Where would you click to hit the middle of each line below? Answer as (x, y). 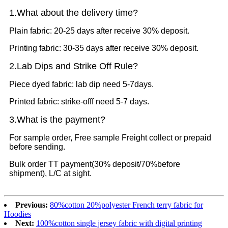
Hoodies (18, 214)
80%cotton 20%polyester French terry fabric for (126, 205)
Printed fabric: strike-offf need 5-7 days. (79, 102)
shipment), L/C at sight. (50, 174)
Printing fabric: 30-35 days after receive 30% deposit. (104, 48)
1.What (24, 13)
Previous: (32, 205)
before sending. (37, 147)
